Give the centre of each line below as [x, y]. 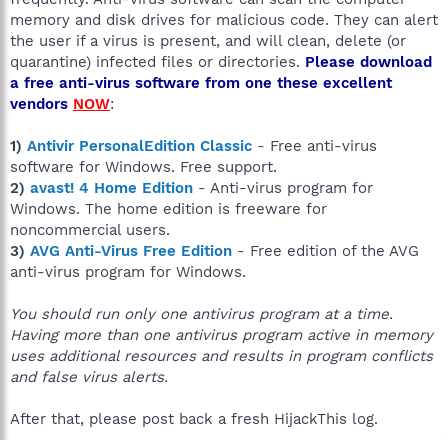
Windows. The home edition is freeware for [168, 208]
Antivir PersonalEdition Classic [139, 145]
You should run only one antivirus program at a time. [201, 313]
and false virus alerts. [89, 376]
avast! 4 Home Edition [111, 187]
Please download [368, 61]
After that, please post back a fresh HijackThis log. [194, 418]
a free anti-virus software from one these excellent [201, 82]
